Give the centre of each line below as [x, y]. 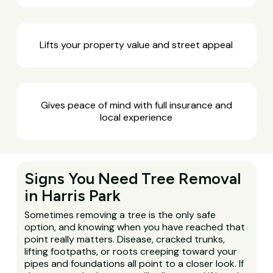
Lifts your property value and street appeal [136, 44]
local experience [136, 117]
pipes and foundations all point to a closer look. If [134, 263]
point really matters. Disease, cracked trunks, [125, 239]
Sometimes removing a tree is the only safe [120, 214]
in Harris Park [73, 195]
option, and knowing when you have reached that [135, 227]
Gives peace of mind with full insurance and [136, 105]
